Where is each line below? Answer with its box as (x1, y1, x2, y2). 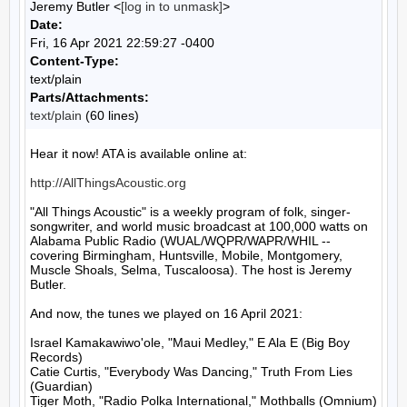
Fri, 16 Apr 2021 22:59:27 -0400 (30, 35, 214, 50)
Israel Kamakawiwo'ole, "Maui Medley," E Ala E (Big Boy (30, 335, 350, 350)
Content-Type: (30, 54, 119, 68)
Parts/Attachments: (30, 90, 149, 104)
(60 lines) (82, 108, 139, 123)
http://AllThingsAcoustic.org (30, 175, 186, 190)
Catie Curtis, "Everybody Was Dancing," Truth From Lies (30, 364, 352, 379)
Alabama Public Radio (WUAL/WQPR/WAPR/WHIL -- (30, 233, 331, 248)
